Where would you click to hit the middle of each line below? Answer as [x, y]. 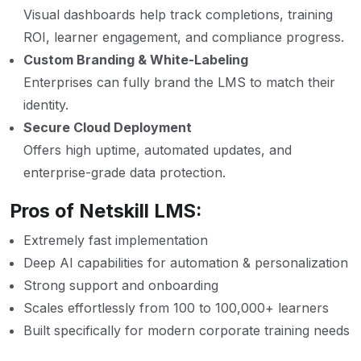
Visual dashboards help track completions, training [178, 14]
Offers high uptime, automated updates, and [158, 149]
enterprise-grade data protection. [124, 172]
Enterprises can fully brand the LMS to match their [179, 82]
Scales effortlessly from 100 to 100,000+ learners [176, 307]
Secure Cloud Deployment [108, 127]
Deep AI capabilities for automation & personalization [186, 262]
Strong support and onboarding [121, 285]
